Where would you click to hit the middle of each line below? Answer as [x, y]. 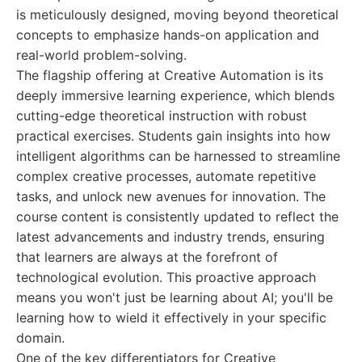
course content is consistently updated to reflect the [177, 217]
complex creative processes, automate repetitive [166, 176]
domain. [40, 338]
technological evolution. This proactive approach [166, 277]
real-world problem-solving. [101, 55]
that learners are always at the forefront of [147, 257]
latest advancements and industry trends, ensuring [170, 237]
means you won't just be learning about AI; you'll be [175, 297]
